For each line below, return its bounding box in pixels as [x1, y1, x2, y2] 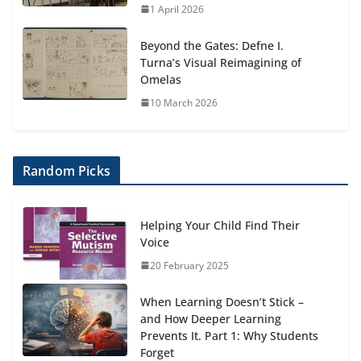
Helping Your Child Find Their [140, 217, 300, 233]
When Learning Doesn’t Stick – [140, 293, 304, 309]
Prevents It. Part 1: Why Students [140, 327, 318, 343]
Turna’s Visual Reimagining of [140, 54, 301, 70]
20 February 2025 [150, 258, 229, 272]
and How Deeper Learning [140, 310, 281, 326]
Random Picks [23, 161, 110, 180]
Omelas [140, 71, 181, 87]
